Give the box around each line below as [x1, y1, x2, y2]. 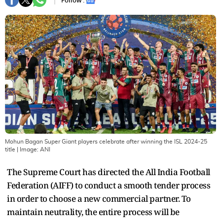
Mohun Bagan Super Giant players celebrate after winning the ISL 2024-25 [5, 138, 207, 145]
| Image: [15, 146, 40, 152]
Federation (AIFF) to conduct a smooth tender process [7, 179, 210, 191]
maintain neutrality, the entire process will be [7, 206, 180, 218]
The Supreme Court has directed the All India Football [7, 166, 210, 178]
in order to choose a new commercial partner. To [7, 192, 191, 204]
